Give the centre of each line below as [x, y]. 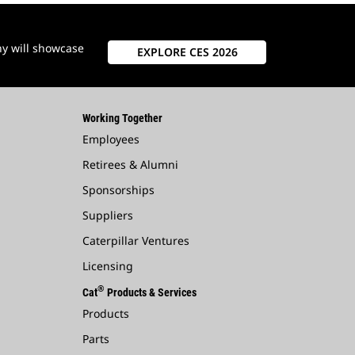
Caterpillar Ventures [136, 240]
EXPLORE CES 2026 [187, 52]
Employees [111, 139]
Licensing [107, 265]
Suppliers [107, 215]
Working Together [122, 118]
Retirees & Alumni [130, 164]
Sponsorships [118, 189]
